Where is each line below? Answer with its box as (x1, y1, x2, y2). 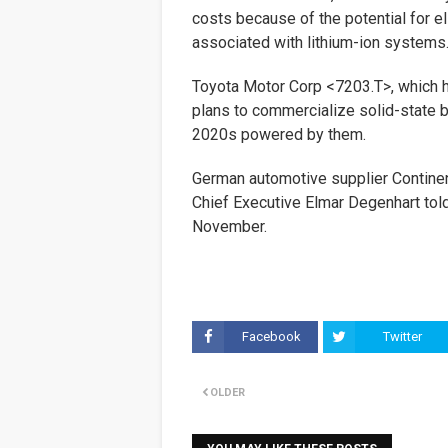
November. (192, 217, 267, 236)
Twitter (382, 329, 422, 344)
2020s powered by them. (192, 125, 366, 144)
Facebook (241, 329, 301, 344)
